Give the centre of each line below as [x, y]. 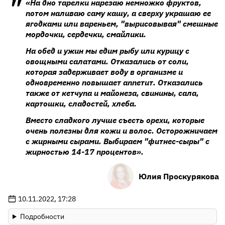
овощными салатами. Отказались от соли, [107, 61]
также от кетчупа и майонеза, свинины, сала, [112, 93]
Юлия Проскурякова [179, 176]
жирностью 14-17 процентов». [85, 152]
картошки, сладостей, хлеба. [81, 103]
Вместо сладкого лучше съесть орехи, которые [115, 120]
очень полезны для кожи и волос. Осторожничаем [122, 131]
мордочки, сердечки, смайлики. [86, 34]
